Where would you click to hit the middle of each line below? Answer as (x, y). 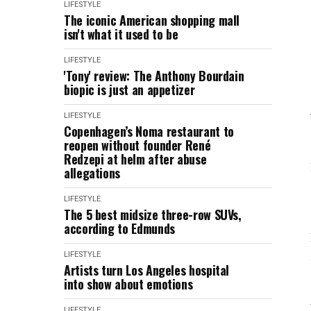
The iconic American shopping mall (152, 20)
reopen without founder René (137, 145)
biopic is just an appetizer (129, 90)
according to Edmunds (119, 228)
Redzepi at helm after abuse (135, 159)
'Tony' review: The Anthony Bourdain (154, 76)
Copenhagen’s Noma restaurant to (149, 131)
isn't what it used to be (121, 34)
